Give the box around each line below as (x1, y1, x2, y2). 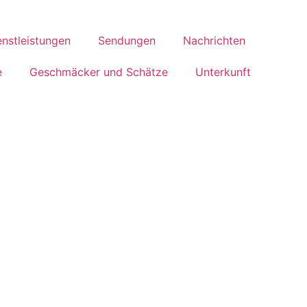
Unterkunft (195, 65, 251, 79)
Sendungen (98, 34, 156, 47)
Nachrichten (183, 34, 245, 47)
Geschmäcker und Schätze (29, 65, 168, 79)
